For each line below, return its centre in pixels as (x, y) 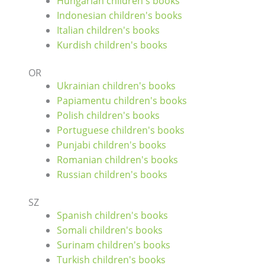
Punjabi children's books (112, 145)
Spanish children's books (112, 216)
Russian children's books (112, 175)
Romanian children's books (117, 160)
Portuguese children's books (121, 130)
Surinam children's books (114, 245)
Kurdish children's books (112, 45)
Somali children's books (110, 230)
